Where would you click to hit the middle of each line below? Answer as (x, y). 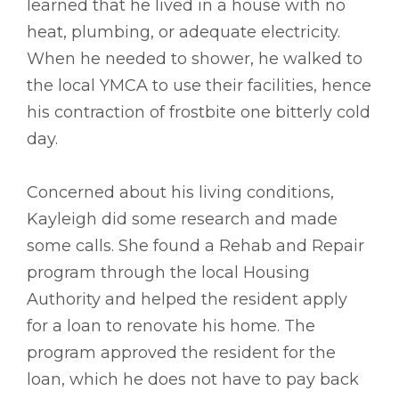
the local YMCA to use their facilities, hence (199, 86)
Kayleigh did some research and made (182, 220)
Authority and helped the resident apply (187, 300)
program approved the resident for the (181, 353)
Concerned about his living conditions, (180, 193)
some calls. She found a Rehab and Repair (195, 246)
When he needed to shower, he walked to (195, 59)
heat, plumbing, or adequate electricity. (183, 33)
